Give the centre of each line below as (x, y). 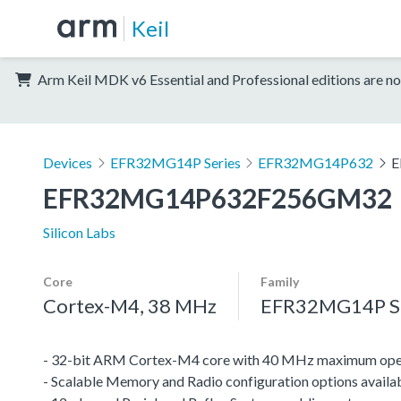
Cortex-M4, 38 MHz (130, 305)
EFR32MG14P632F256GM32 (218, 197)
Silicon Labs (79, 232)
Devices (68, 162)
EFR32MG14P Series (175, 162)
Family (280, 281)
